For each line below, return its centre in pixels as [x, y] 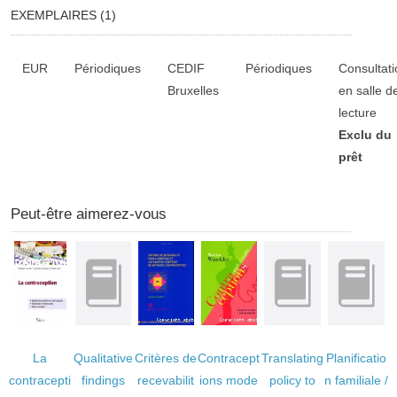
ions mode [229, 380]
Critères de [166, 358]
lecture [357, 113]
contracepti [40, 380]
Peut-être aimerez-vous [88, 214]
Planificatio [356, 358]
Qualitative [103, 358]
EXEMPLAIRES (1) [63, 15]
